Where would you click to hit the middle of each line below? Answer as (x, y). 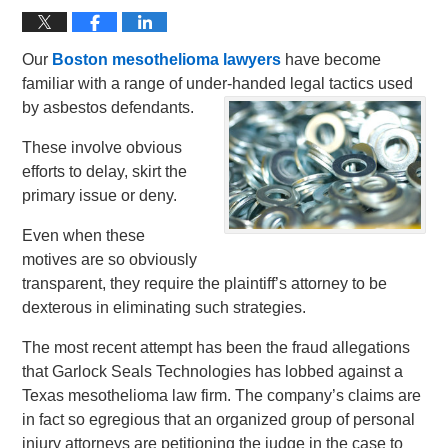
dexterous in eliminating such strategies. (164, 307)
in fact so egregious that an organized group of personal (219, 419)
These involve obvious (102, 147)
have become (331, 59)
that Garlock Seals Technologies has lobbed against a (213, 371)
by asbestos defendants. (108, 107)
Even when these (84, 235)
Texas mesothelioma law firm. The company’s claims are (222, 395)
